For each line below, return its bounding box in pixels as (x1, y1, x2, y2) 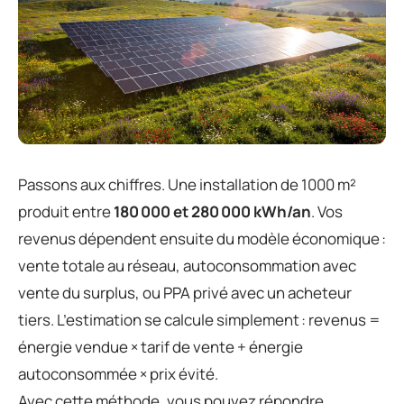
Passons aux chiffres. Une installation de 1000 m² (18, 173, 356, 195)
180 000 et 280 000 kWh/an (114, 200, 311, 222)
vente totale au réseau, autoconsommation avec (18, 254, 356, 276)
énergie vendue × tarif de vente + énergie (18, 335, 303, 357)
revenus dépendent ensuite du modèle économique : (18, 227, 386, 249)
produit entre (18, 200, 114, 222)
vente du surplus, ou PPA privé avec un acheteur (18, 281, 352, 303)
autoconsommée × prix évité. (18, 363, 218, 384)
